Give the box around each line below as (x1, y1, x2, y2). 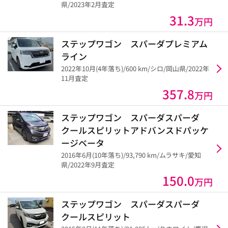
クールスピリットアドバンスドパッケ (61, 123, 209, 136)
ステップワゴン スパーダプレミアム (61, 37, 208, 50)
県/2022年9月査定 (61, 159, 115, 169)
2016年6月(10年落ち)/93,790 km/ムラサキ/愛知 (61, 150, 201, 160)
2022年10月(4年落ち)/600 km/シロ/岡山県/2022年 (61, 63, 209, 73)
